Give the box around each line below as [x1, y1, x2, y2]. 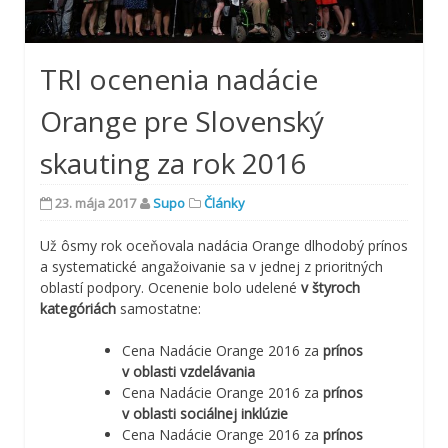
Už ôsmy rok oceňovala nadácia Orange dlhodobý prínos [40, 235, 408, 255]
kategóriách [40, 298, 116, 318]
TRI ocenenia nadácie [40, 59, 318, 98]
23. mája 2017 [55, 193, 136, 212]
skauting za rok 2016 [40, 143, 306, 182]
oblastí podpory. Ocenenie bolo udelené [40, 277, 301, 297]
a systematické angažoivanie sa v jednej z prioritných [40, 256, 383, 276]
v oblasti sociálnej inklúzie [122, 403, 288, 423]
